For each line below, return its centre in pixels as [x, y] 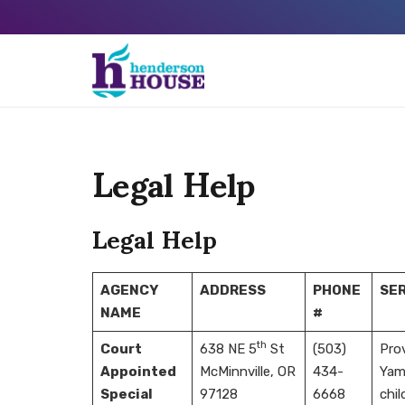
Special [126, 394]
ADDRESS [232, 290]
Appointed [138, 372]
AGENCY [129, 290]
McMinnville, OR [247, 372]
